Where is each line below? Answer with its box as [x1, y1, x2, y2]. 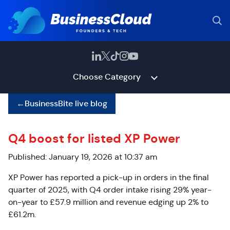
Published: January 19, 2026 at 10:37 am [8, 152, 157, 162]
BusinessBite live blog [25, 98, 107, 109]
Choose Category [72, 71, 141, 82]
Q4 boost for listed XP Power [8, 131, 180, 146]
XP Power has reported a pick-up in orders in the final [8, 172, 209, 182]
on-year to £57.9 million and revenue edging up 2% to [8, 197, 208, 207]
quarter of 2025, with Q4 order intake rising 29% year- [8, 185, 212, 195]
